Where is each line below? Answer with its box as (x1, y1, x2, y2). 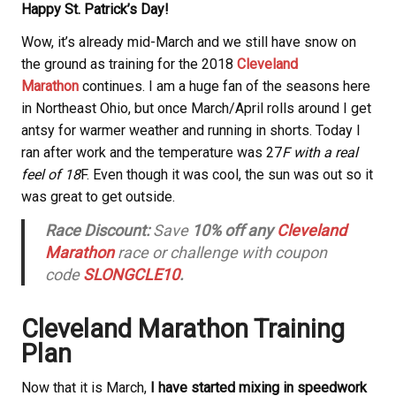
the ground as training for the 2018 (21, 55, 237, 72)
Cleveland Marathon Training (21, 313, 345, 344)
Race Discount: (44, 221, 149, 240)
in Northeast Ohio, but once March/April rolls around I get (21, 99, 371, 117)
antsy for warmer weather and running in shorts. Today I (21, 121, 361, 139)
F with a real (282, 143, 358, 161)
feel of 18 (21, 165, 80, 183)
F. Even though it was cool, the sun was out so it (80, 165, 373, 183)
